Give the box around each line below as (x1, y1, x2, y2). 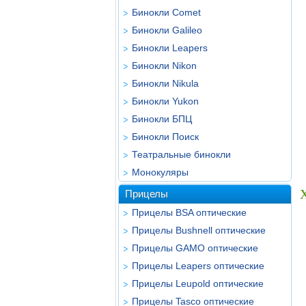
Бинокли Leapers (132, 42, 208, 53)
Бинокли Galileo (132, 25, 202, 36)
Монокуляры (132, 167, 189, 178)
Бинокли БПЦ (132, 113, 192, 124)
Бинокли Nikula (132, 78, 199, 89)
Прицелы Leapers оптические (132, 260, 264, 271)
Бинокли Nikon (132, 60, 197, 71)
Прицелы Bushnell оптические (132, 225, 266, 236)
